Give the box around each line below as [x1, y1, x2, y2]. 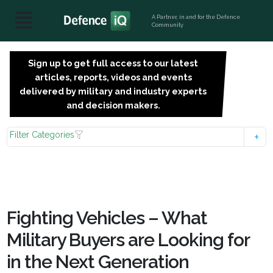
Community [152, 21, 184, 28]
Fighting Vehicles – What [7, 207, 208, 229]
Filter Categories [10, 130, 75, 140]
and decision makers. [66, 100, 160, 110]
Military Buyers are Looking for [7, 229, 250, 250]
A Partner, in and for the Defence [152, 13, 241, 20]
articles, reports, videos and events [34, 72, 192, 82]
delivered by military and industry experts [19, 86, 207, 96]
